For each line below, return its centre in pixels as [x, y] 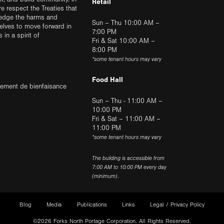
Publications [92, 205]
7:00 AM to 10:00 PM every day [129, 167]
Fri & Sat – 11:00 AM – [126, 119]
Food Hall [107, 80]
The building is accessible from [128, 158]
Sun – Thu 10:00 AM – [126, 23]
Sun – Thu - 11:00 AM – [127, 101]
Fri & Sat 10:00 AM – [123, 41]
